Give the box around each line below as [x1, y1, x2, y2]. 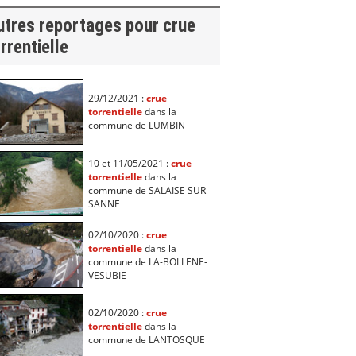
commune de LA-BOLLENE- [87, 254, 207, 269]
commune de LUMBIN [87, 118, 185, 132]
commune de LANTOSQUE [87, 332, 205, 346]
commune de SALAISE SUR [87, 183, 206, 197]
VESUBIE [87, 268, 126, 282]
